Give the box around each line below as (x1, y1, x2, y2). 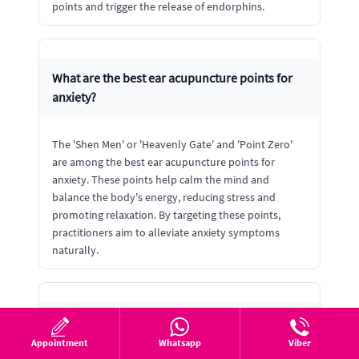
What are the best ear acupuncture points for (52, 70, 292, 86)
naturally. (52, 243, 99, 257)
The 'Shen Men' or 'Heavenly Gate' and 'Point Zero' (52, 137, 292, 151)
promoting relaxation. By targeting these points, (52, 208, 280, 222)
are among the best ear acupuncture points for (52, 155, 275, 169)
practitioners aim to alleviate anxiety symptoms (52, 225, 280, 240)
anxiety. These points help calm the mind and (52, 172, 269, 187)
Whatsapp (158, 337, 201, 349)
